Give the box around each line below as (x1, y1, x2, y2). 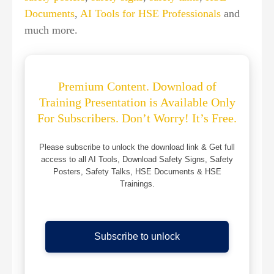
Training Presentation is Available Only (39, 95, 235, 109)
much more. (24, 24, 78, 36)
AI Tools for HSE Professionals (80, 7, 221, 20)
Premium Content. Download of (57, 80, 217, 94)
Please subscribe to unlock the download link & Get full (39, 143, 235, 152)
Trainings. (119, 179, 155, 189)
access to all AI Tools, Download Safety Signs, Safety (41, 155, 233, 165)
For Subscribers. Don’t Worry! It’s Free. (37, 111, 237, 125)
